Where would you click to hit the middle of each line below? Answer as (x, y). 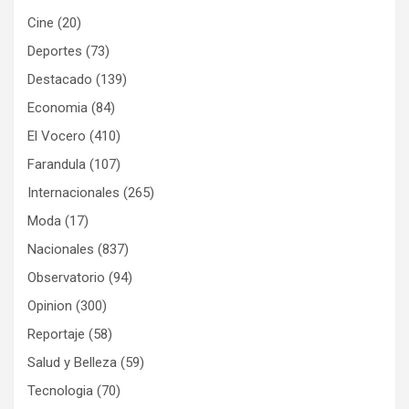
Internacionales (73, 193)
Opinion (50, 306)
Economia (58, 108)
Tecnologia (60, 391)
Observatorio (66, 278)
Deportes (55, 52)
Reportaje (56, 335)
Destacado (60, 80)
